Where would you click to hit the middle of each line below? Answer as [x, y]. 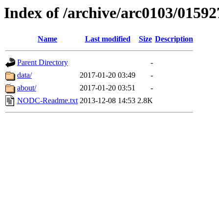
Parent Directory [43, 63]
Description [174, 39]
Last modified [108, 39]
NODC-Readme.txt [47, 101]
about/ [27, 88]
